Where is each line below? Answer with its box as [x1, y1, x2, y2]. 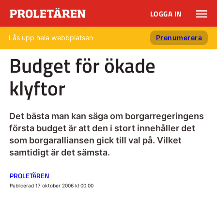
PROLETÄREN [10, 170, 49, 181]
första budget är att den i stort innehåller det [9, 123, 195, 133]
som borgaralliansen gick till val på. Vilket [9, 135, 182, 145]
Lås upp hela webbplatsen [9, 33, 93, 42]
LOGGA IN [150, 8, 182, 20]
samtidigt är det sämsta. [9, 147, 110, 157]
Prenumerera [155, 33, 202, 42]
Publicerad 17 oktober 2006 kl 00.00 [10, 182, 93, 188]
